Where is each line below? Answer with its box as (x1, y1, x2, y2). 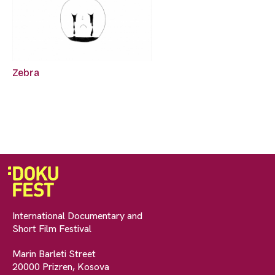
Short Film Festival (12, 222, 91, 235)
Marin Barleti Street (12, 247, 96, 260)
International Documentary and (12, 209, 142, 222)
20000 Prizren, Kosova (12, 260, 109, 273)
